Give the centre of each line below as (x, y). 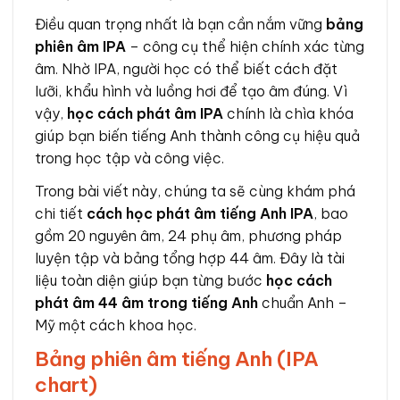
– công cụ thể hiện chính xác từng (245, 47)
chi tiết (61, 213)
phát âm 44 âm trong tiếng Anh (146, 302)
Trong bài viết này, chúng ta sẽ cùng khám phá (195, 191)
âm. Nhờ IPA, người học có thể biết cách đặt (186, 69)
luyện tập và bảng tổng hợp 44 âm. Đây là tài (190, 258)
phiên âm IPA (80, 47)
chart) (66, 384)
